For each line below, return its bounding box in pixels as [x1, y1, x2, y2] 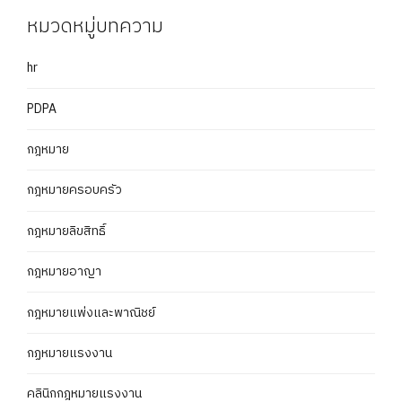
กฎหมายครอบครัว [27, 179, 122, 201]
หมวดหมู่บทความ [27, 10, 163, 44]
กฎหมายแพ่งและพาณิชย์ [27, 301, 155, 323]
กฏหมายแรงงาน [27, 342, 112, 363]
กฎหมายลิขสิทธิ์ [27, 220, 106, 241]
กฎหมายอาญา [27, 261, 101, 283]
